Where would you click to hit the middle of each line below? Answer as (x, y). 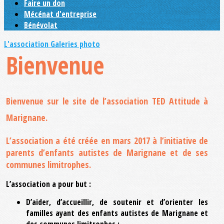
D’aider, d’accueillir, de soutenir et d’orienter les (117, 202)
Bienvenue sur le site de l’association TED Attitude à (107, 101)
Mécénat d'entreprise (60, 14)
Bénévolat (41, 25)
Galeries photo (75, 44)
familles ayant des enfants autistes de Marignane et (117, 213)
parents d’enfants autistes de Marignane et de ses (107, 152)
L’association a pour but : (48, 184)
